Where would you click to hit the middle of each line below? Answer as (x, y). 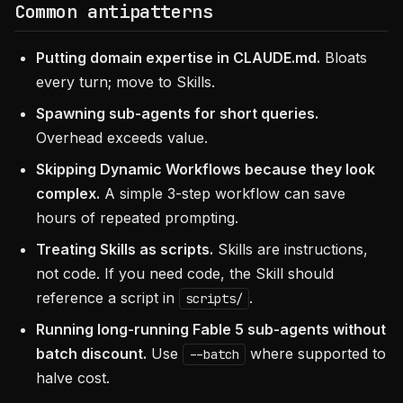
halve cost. (73, 378)
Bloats (344, 58)
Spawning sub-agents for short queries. (177, 113)
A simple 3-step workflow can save (223, 193)
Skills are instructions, (291, 249)
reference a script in (107, 298)
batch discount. (91, 354)
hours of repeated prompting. (137, 218)
